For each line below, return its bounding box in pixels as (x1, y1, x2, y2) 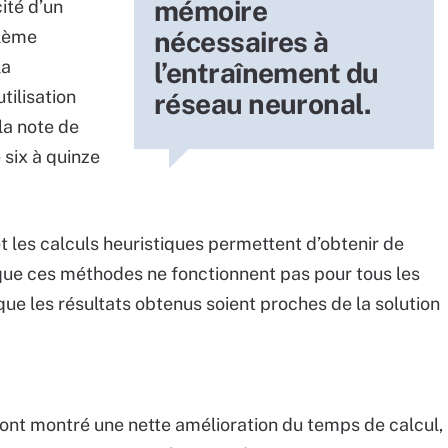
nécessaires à (154, 25, 329, 58)
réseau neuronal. (154, 87, 372, 120)
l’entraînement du (154, 56, 379, 89)
